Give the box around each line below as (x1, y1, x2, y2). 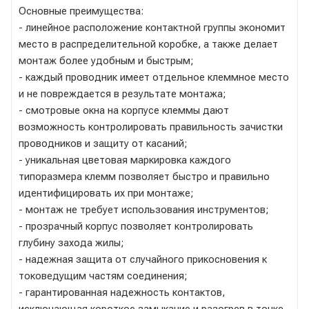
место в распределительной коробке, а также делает (19, 37, 278, 50)
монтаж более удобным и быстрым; (19, 54, 194, 67)
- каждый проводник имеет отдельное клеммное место (19, 70, 289, 83)
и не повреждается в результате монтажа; (19, 87, 226, 100)
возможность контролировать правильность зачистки (19, 120, 283, 133)
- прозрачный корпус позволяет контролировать (19, 219, 253, 232)
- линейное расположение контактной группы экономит (19, 21, 286, 34)
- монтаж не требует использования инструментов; (19, 203, 269, 216)
